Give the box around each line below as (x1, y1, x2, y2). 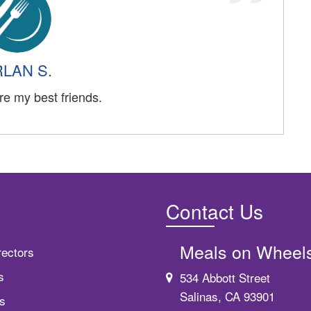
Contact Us (166, 196, 263, 225)
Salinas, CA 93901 (180, 287, 275, 305)
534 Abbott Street (180, 268, 270, 286)
